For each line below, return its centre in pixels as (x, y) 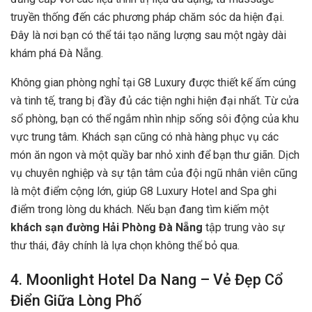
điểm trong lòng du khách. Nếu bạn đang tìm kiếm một (140, 209)
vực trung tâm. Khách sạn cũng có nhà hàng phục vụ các (145, 136)
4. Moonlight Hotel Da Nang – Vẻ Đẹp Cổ (147, 280)
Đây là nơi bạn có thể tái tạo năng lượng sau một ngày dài (148, 35)
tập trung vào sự (244, 227)
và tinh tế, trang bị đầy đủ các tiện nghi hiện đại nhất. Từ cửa (155, 100)
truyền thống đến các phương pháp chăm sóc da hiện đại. (147, 17)
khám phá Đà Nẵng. (57, 53)
